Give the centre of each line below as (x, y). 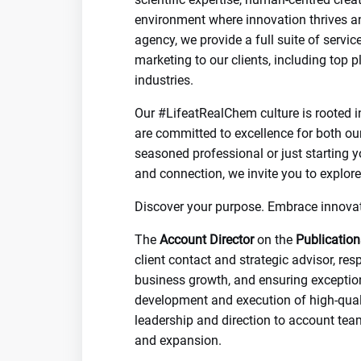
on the (275, 240)
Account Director (207, 240)
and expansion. (178, 340)
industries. (164, 80)
